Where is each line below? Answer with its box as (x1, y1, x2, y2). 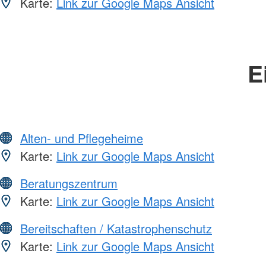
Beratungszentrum (20, 174, 118, 192)
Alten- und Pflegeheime (20, 129, 143, 147)
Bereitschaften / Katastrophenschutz (20, 219, 212, 237)
